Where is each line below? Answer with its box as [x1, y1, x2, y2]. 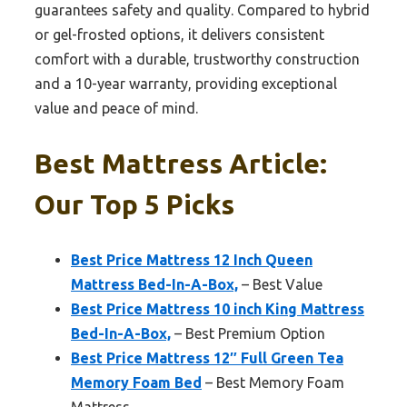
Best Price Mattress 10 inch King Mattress [71, 300, 364, 317]
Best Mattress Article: [35, 147, 327, 179]
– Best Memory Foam [202, 373, 344, 391]
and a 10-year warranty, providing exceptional [35, 75, 337, 93]
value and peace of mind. [35, 100, 198, 117]
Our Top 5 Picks [35, 188, 234, 220]
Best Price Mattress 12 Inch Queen [71, 251, 313, 268]
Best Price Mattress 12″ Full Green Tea [71, 349, 343, 366]
